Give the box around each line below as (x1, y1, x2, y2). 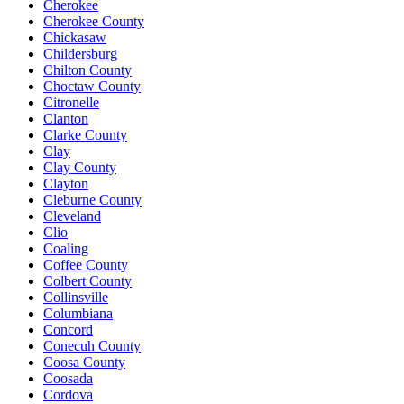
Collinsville (43, 289, 108, 305)
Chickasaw (43, 29, 106, 45)
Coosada (43, 370, 93, 386)
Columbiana (43, 305, 113, 321)
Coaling (43, 240, 88, 256)
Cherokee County (43, 13, 144, 29)
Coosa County (43, 353, 125, 370)
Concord (43, 321, 93, 337)
